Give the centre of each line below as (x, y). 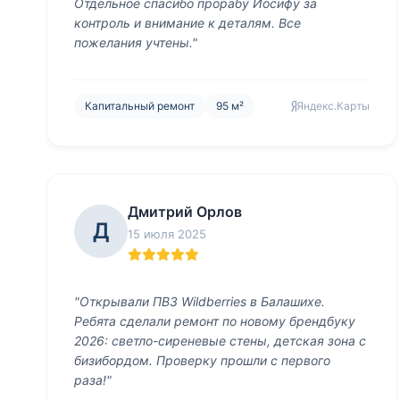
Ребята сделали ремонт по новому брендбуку (215, 321)
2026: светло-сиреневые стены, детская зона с (220, 341)
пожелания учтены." (136, 42)
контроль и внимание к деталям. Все (187, 23)
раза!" (93, 380)
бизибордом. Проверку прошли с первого (202, 360)
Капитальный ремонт (140, 106)
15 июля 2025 (167, 234)
